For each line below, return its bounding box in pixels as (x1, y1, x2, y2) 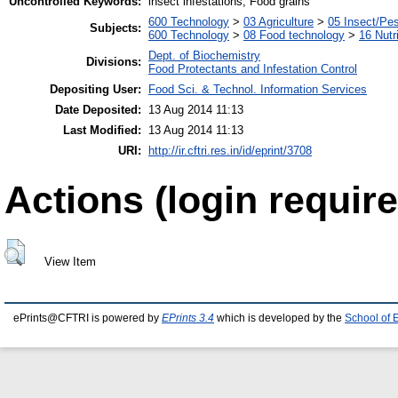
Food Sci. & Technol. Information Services (148, 83, 367, 97)
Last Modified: (63, 123, 141, 138)
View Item (44, 255, 96, 269)
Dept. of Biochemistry (148, 49, 260, 63)
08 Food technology (243, 28, 345, 43)
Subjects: (90, 21, 141, 36)
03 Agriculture (243, 15, 314, 29)
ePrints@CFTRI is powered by (13, 313, 162, 324)
